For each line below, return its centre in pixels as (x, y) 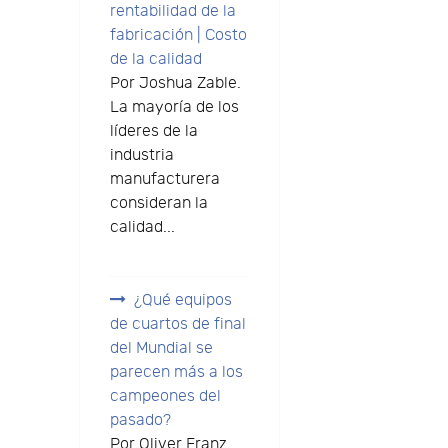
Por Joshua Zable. (175, 84)
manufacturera (164, 180)
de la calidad (155, 60)
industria (141, 156)
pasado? (140, 421)
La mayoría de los (174, 108)
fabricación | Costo (178, 36)
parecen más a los (176, 373)
